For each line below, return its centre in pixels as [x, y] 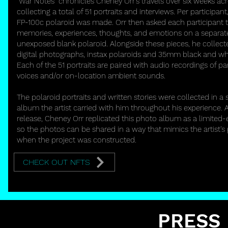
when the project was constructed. [77, 140]
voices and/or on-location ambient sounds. [91, 76]
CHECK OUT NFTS [56, 162]
